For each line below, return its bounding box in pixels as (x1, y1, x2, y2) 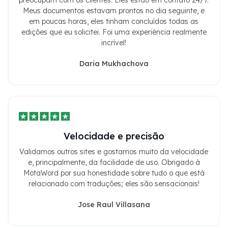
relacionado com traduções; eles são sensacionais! (28, 179, 199, 188)
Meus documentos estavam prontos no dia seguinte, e (23, 6, 205, 15)
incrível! (101, 38, 126, 47)
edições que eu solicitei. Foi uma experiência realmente (21, 27, 207, 37)
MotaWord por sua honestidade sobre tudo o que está (23, 168, 205, 178)
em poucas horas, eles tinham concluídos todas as (29, 16, 198, 26)
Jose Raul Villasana (77, 199, 150, 209)
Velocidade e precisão (63, 130, 164, 142)
